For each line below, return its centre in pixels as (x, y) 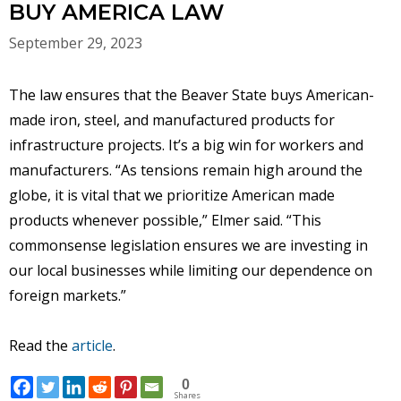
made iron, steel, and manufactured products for (172, 120)
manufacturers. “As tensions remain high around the (186, 170)
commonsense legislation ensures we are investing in (188, 245)
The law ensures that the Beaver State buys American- (192, 95)
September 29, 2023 (76, 43)
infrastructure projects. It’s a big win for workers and (186, 145)
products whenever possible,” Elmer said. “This (165, 220)
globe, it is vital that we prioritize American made (172, 195)
